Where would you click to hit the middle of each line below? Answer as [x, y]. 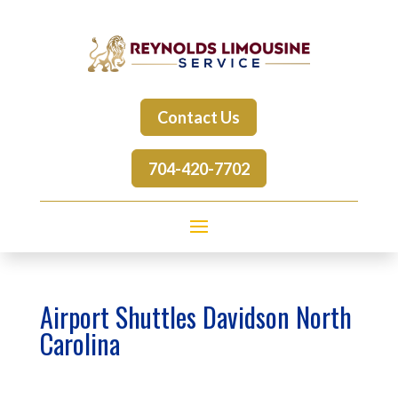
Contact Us [199, 118]
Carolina [80, 344]
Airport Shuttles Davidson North [195, 317]
